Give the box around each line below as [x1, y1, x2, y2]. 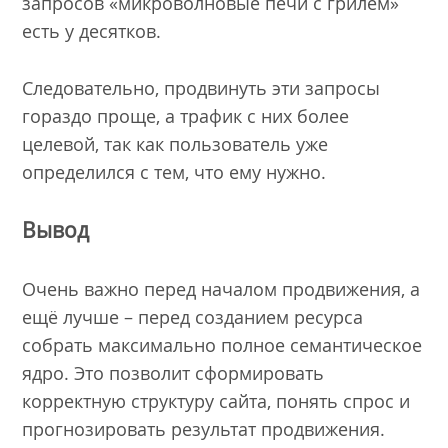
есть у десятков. [22, 18, 162, 43]
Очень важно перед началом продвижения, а [22, 277, 421, 302]
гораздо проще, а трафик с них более [22, 103, 350, 128]
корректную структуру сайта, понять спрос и [22, 389, 411, 414]
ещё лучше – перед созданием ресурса [22, 305, 364, 330]
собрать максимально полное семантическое [22, 333, 423, 358]
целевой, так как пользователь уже [22, 131, 329, 156]
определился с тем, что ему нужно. [22, 159, 327, 184]
